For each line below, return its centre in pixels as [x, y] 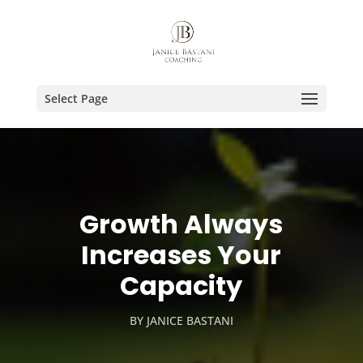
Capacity [181, 286]
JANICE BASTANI [190, 320]
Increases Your [181, 255]
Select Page [76, 98]
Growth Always [181, 224]
